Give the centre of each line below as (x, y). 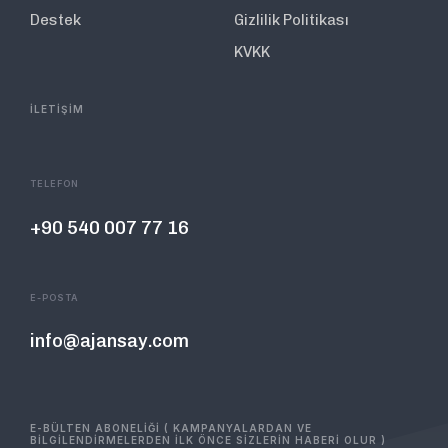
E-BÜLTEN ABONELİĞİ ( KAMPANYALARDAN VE (171, 428)
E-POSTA (54, 298)
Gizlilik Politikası (291, 19)
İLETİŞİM (57, 108)
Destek (55, 19)
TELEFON (54, 184)
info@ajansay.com (109, 341)
